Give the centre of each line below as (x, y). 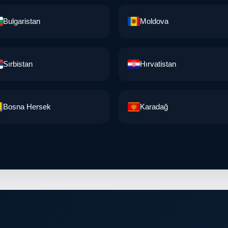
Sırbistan (18, 64)
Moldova (154, 21)
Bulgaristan (21, 21)
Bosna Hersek (27, 107)
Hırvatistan (158, 64)
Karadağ (154, 107)
